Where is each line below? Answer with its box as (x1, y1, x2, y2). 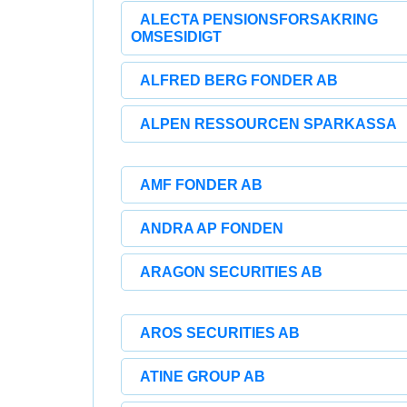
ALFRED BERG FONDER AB (140, 73, 338, 88)
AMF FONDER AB (140, 177, 263, 193)
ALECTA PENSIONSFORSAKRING (140, 12, 378, 27)
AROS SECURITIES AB (140, 325, 300, 341)
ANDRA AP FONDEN (140, 221, 283, 236)
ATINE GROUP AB (140, 369, 265, 384)
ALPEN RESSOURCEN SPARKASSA (140, 116, 397, 132)
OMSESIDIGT (131, 29, 222, 45)
